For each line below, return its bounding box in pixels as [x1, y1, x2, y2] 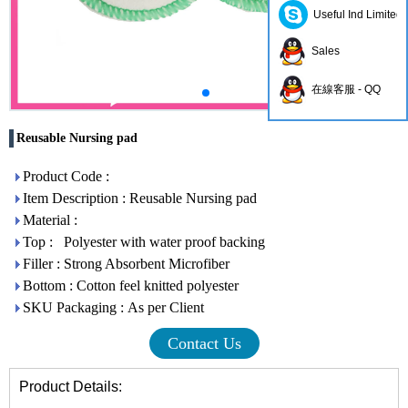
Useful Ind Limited [308, 8, 403, 21]
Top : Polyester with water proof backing [23, 234, 265, 250]
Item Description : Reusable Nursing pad [23, 190, 257, 206]
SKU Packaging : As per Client [23, 300, 204, 315]
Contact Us [167, 334, 241, 352]
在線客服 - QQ [306, 83, 381, 96]
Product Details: [19, 379, 122, 394]
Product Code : [23, 168, 113, 184]
